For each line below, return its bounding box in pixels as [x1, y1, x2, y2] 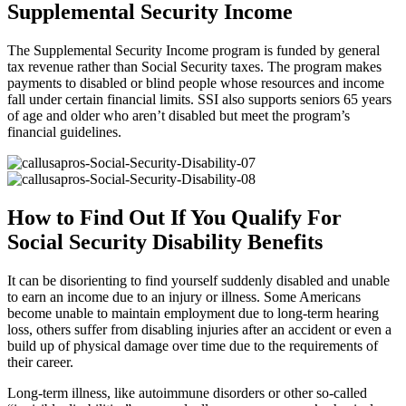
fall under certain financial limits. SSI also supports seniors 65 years [7, 92, 391, 108]
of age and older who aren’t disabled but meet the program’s [7, 108, 350, 124]
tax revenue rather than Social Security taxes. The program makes [7, 59, 382, 75]
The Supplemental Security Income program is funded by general [7, 43, 380, 59]
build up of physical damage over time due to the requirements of [7, 338, 378, 354]
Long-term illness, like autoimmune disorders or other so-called [7, 385, 367, 401]
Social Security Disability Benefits [7, 230, 323, 255]
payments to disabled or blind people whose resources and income [7, 75, 384, 92]
